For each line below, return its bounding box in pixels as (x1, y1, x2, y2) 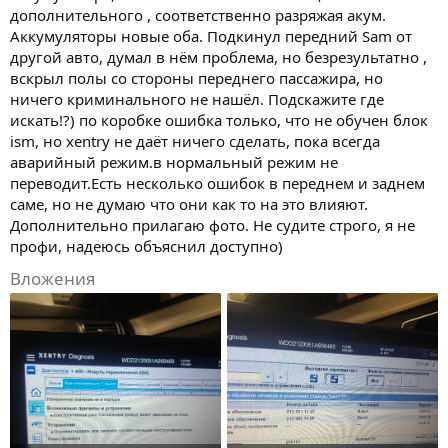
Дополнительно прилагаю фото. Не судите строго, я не (10, 214, 415, 235)
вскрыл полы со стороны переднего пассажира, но (10, 67, 383, 88)
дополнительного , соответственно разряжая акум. (10, 4, 386, 25)
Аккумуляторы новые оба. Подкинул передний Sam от (10, 25, 412, 46)
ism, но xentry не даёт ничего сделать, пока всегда (10, 130, 380, 151)
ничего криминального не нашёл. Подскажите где (10, 88, 384, 109)
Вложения (10, 266, 96, 290)
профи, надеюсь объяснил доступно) (10, 235, 283, 256)
